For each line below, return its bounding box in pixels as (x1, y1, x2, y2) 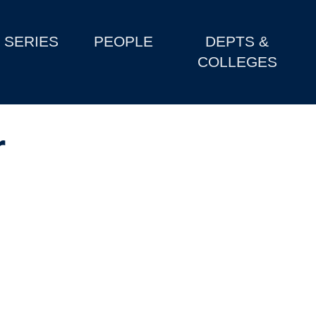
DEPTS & (205, 33, 269, 50)
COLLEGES (197, 54, 277, 71)
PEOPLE (94, 33, 154, 50)
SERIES (4, 33, 59, 50)
